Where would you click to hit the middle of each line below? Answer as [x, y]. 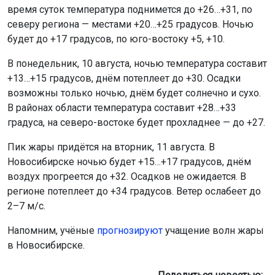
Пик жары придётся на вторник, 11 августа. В [111, 147]
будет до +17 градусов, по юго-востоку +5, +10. [116, 39]
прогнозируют [130, 230]
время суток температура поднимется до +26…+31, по [130, 9]
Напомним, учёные [52, 230]
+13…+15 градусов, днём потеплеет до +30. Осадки [124, 78]
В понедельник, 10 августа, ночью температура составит [137, 63]
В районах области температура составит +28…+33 [122, 107]
